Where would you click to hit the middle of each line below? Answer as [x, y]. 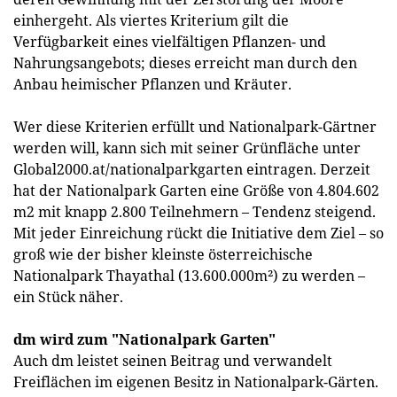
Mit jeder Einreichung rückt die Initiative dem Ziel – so [198, 233]
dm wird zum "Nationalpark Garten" [144, 339]
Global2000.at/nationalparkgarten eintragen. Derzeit [192, 169]
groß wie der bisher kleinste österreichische [163, 254]
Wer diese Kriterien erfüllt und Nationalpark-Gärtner [195, 127]
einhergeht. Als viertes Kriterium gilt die [151, 20]
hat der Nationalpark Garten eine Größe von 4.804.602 [196, 191]
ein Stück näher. [68, 297]
